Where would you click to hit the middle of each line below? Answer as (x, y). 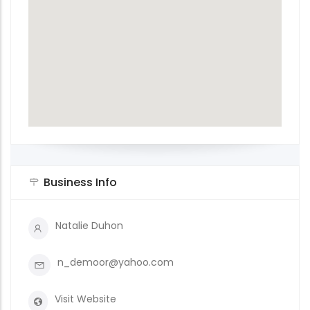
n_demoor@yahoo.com (116, 262)
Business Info (80, 182)
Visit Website (86, 299)
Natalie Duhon (89, 226)
